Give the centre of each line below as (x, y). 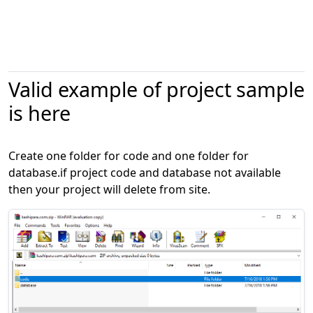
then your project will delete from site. (109, 189)
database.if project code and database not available (145, 172)
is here (39, 112)
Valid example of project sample (156, 89)
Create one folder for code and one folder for (129, 155)
